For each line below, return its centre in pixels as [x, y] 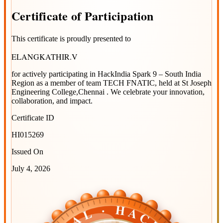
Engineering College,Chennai [59, 92]
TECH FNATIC [129, 83]
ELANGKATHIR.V [45, 57]
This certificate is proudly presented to [71, 39]
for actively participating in [54, 74]
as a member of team [69, 83]
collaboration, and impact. [52, 101]
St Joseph [197, 83]
